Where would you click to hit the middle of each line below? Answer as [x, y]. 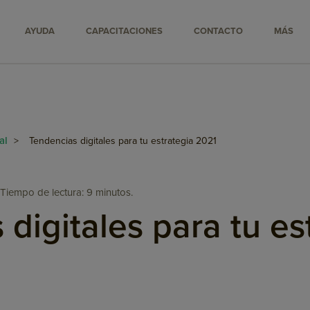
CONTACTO [219, 31]
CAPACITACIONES [125, 31]
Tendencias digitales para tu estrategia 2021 [123, 141]
